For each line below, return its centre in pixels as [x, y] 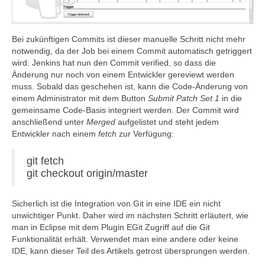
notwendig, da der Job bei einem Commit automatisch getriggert [132, 51]
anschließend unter [49, 122]
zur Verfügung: [145, 134]
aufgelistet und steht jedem [167, 122]
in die [231, 98]
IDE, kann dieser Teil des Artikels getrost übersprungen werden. [131, 251]
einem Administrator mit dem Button [80, 98]
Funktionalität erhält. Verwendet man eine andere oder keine [125, 239]
